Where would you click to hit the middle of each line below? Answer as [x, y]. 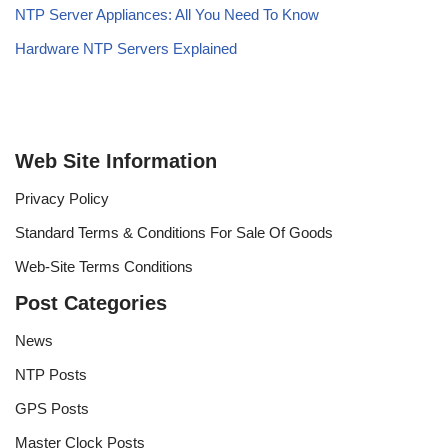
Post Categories [91, 303]
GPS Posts [52, 408]
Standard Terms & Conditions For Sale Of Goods [174, 232]
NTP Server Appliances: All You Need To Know [167, 14]
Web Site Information [116, 161]
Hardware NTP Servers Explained [126, 48]
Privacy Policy [62, 198]
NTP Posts [51, 374]
